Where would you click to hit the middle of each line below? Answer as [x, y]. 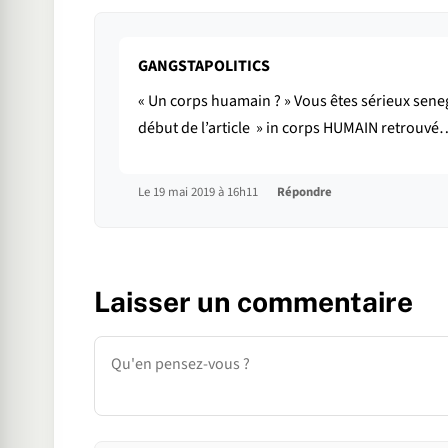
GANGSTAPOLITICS [203, 65]
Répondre [304, 191]
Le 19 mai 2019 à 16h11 [199, 191]
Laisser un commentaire [253, 301]
